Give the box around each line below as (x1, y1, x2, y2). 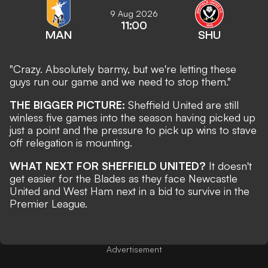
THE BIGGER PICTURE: (10, 98, 125, 111)
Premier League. (10, 197, 87, 210)
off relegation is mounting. (10, 136, 132, 149)
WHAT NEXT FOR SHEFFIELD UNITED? (10, 159, 209, 172)
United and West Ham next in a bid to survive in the (10, 184, 249, 197)
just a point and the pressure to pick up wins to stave (10, 123, 257, 136)
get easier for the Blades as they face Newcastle (10, 172, 237, 185)
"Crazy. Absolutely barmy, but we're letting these (10, 62, 236, 75)
